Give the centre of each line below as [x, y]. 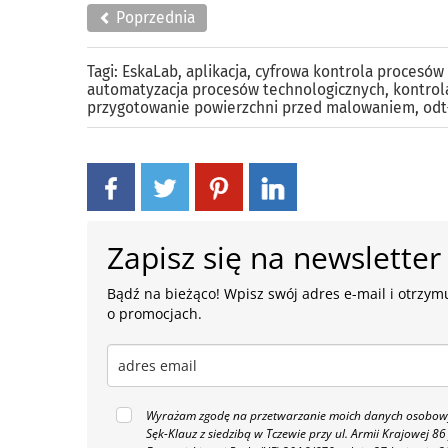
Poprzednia [153, 17]
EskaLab [150, 71]
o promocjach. [155, 313]
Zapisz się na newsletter [274, 257]
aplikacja [216, 71]
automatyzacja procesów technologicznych [236, 89]
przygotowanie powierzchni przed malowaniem [251, 107]
